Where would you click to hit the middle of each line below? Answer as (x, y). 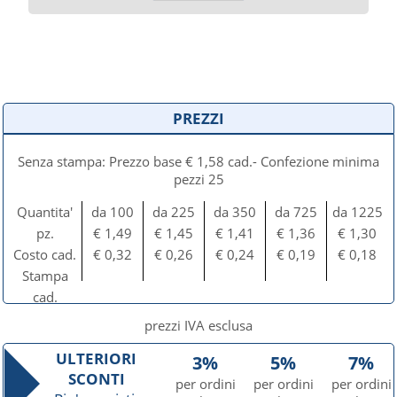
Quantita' (45, 212)
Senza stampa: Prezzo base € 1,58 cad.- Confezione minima (198, 161)
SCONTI (96, 379)
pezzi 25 (198, 179)
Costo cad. (45, 254)
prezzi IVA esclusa (198, 325)
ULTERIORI (97, 358)
